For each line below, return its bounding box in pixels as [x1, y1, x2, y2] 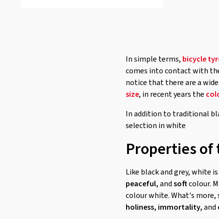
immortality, [158, 202, 202, 213]
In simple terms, [126, 54, 182, 65]
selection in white [126, 120, 186, 131]
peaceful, [126, 178, 158, 189]
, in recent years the [139, 89, 206, 100]
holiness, [126, 202, 156, 213]
